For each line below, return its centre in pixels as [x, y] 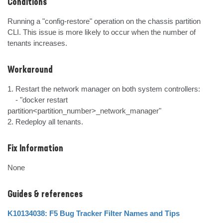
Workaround [30, 70]
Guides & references [45, 195]
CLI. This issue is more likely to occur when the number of [102, 32]
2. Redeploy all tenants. [45, 122]
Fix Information [35, 149]
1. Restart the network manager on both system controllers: [104, 89]
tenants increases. [37, 43]
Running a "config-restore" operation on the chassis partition [104, 21]
